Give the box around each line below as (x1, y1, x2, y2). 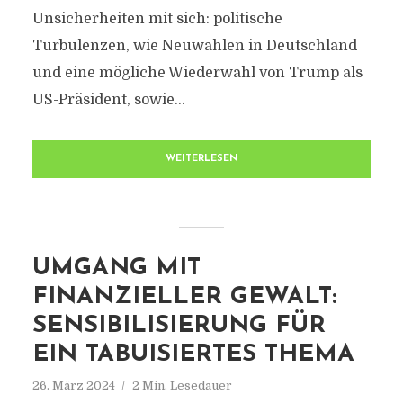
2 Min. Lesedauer (131, 379, 232, 392)
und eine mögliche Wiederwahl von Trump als (31, 65, 363, 81)
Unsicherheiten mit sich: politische (31, 11, 282, 27)
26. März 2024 (31, 379, 115, 392)
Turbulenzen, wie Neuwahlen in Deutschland (31, 38, 357, 54)
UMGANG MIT (31, 256, 201, 281)
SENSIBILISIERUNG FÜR (31, 314, 326, 338)
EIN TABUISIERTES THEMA (31, 343, 354, 367)
